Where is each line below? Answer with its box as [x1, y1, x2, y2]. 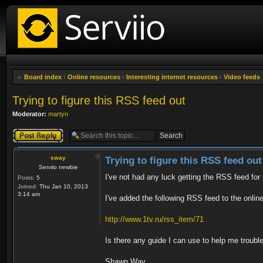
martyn [48, 110, 68, 117]
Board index [24, 73, 62, 80]
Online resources [68, 73, 120, 80]
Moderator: [12, 110, 46, 117]
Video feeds [224, 73, 260, 80]
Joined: [18, 183, 38, 190]
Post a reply [12, 127, 46, 135]
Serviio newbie [39, 163, 78, 170]
